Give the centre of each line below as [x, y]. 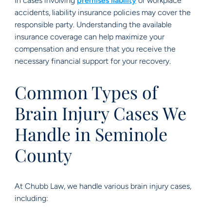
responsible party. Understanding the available [93, 25]
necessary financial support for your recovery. [93, 61]
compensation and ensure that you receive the [95, 49]
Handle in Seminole [91, 134]
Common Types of [86, 92]
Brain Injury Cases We [100, 113]
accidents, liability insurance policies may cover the [103, 12]
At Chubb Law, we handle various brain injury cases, [103, 186]
